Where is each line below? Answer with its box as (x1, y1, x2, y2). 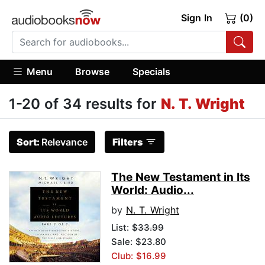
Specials (132, 65, 170, 77)
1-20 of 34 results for (9, 95, 161, 113)
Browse (75, 65, 110, 77)
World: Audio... (111, 183, 194, 198)
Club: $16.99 (111, 250, 166, 262)
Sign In (180, 12, 212, 24)
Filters (112, 136, 143, 148)
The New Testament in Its (111, 170, 250, 185)
